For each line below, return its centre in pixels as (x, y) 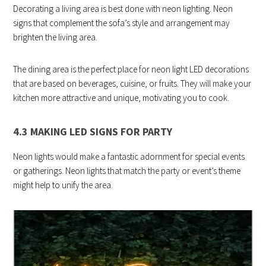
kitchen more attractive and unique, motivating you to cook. (121, 98)
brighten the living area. (56, 37)
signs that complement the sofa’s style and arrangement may (122, 23)
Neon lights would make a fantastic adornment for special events (129, 157)
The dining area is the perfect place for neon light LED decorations (131, 69)
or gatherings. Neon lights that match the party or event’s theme (127, 171)
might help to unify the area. (63, 185)
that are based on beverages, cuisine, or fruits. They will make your (132, 84)
